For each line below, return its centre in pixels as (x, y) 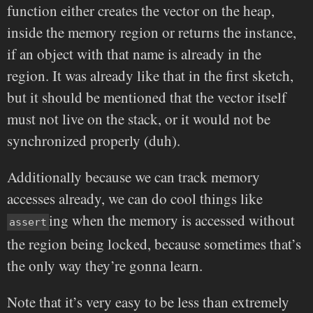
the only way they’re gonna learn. (105, 266)
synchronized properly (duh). (94, 141)
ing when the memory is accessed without (172, 220)
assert (28, 223)
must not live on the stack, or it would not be (139, 119)
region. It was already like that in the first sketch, (150, 76)
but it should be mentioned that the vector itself (147, 97)
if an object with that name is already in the (134, 54)
